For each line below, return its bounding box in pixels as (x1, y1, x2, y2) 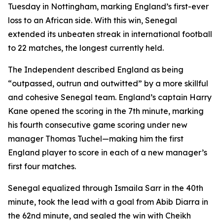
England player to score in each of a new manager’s (8, 147, 207, 157)
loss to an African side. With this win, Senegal (8, 15, 177, 25)
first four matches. (8, 161, 76, 171)
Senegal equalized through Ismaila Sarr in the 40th (8, 183, 203, 193)
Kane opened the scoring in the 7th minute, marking (8, 106, 204, 116)
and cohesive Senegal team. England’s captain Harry (8, 92, 212, 102)
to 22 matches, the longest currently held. (8, 43, 164, 53)
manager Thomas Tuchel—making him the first (8, 134, 184, 144)
